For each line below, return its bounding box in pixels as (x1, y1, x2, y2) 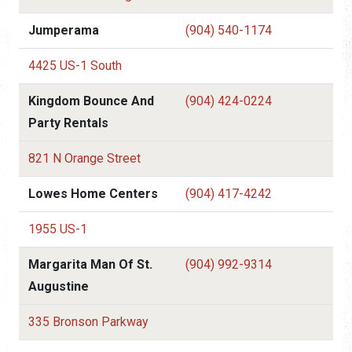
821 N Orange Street (28, 150, 141, 166)
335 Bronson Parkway (28, 313, 148, 329)
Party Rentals (28, 115, 108, 130)
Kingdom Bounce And (28, 93, 154, 108)
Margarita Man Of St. (28, 256, 152, 272)
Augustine (28, 278, 89, 294)
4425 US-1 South (28, 57, 122, 73)
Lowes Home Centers (28, 185, 158, 201)
